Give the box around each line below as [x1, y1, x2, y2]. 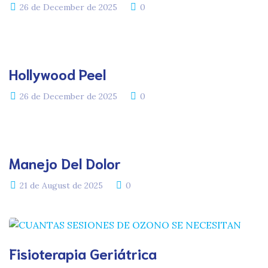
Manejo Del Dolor [9, 153, 121, 172]
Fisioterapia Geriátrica [9, 243, 157, 263]
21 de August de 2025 [20, 180, 103, 191]
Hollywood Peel [9, 64, 106, 83]
